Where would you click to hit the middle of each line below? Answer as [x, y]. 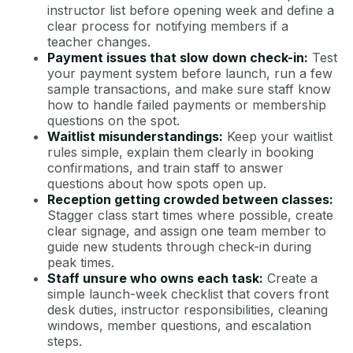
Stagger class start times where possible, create [190, 215]
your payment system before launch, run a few [190, 73]
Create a [290, 278]
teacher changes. [99, 41]
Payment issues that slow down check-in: [178, 57]
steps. [65, 341]
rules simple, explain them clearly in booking [180, 152]
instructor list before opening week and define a [191, 10]
